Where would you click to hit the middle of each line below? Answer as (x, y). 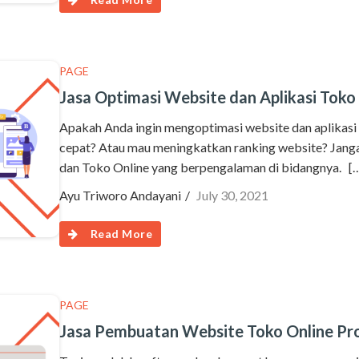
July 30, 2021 (232, 195)
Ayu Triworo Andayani (120, 195)
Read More (121, 234)
